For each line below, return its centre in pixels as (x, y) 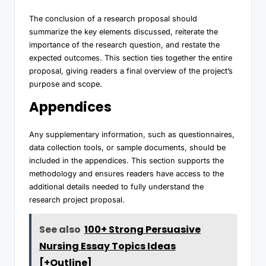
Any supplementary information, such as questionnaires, (132, 134)
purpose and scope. (66, 84)
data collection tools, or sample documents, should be (127, 147)
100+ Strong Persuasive (142, 229)
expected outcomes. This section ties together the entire (131, 58)
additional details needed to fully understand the (116, 186)
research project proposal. (77, 199)
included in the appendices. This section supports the (126, 160)
